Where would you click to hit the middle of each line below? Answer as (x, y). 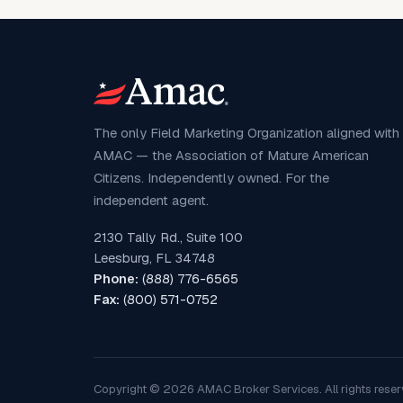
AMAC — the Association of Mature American (231, 156)
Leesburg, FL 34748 (154, 259)
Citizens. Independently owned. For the (211, 178)
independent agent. (151, 201)
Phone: (116, 279)
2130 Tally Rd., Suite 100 (168, 238)
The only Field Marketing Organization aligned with (246, 133)
